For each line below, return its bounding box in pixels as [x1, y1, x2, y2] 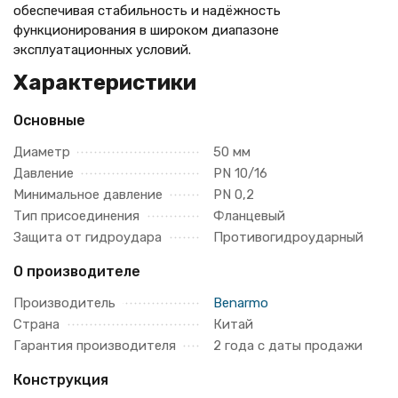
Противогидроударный [213, 229, 363, 245]
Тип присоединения [13, 208, 139, 224]
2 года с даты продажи [213, 338, 362, 354]
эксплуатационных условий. [13, 42, 191, 58]
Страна [13, 316, 60, 332]
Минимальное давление [13, 187, 163, 203]
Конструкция [13, 371, 108, 388]
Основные [13, 112, 85, 129]
